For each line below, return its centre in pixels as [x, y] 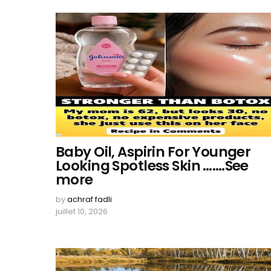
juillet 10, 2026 [82, 211]
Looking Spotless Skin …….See [152, 166]
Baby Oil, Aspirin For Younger [153, 152]
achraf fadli [90, 199]
